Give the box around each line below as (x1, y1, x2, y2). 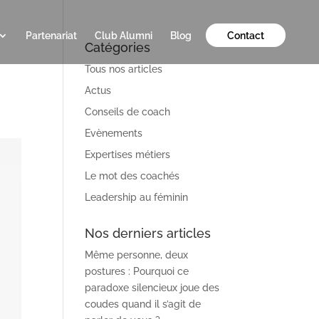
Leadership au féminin (85, 192, 189, 203)
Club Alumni (95, 30, 152, 41)
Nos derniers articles (85, 226, 211, 241)
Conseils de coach (85, 106, 171, 117)
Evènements (85, 127, 143, 139)
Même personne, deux (85, 249, 189, 261)
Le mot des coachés (85, 170, 180, 182)
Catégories (85, 40, 151, 55)
